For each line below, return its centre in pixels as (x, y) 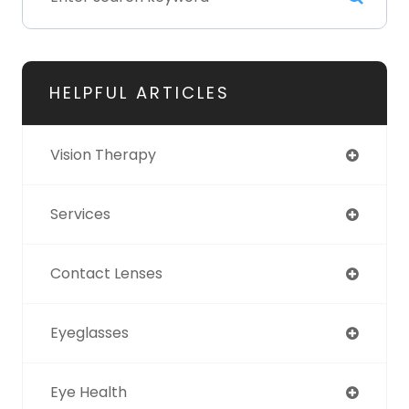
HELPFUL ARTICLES (140, 92)
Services (80, 214)
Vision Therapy (103, 154)
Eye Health (89, 392)
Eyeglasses (89, 332)
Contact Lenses (106, 273)
